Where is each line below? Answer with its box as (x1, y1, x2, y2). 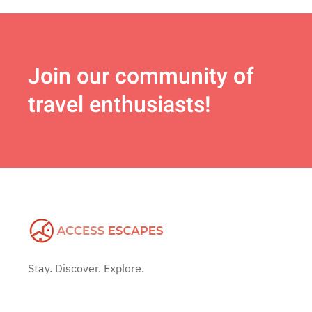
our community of (77, 59, 253, 93)
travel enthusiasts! (28, 88, 211, 121)
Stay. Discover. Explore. (28, 260, 144, 275)
